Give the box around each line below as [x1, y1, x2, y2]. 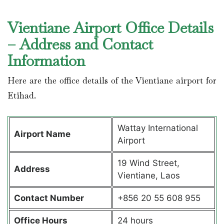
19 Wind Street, [117, 157, 179, 168]
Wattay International [117, 122, 198, 133]
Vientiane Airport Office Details [7, 18, 213, 38]
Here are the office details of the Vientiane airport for [7, 75, 216, 86]
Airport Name [13, 128, 72, 139]
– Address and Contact [7, 34, 153, 54]
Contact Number [13, 192, 84, 203]
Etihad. [7, 90, 38, 101]
